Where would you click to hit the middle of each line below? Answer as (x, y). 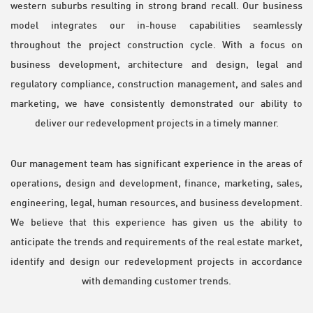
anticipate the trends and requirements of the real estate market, (156, 242)
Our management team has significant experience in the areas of (156, 163)
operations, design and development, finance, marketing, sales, (156, 183)
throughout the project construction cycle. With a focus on (156, 45)
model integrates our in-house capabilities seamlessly (156, 25)
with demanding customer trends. (156, 281)
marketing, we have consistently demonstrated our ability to (156, 103)
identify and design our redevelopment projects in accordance (156, 261)
